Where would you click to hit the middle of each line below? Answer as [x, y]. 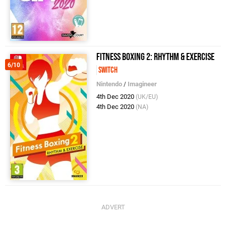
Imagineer [143, 84]
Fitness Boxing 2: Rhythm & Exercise [156, 57]
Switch [108, 70]
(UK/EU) [147, 97]
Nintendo [109, 84]
